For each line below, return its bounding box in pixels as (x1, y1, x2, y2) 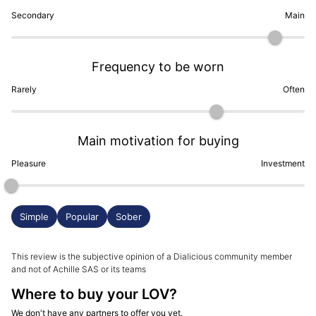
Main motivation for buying (77, 133, 239, 149)
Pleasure (11, 158, 46, 169)
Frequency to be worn (92, 59, 224, 75)
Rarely (11, 84, 37, 95)
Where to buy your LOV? (11, 286, 177, 303)
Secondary (11, 10, 54, 21)
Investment (261, 158, 305, 169)
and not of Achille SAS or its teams (11, 264, 146, 275)
